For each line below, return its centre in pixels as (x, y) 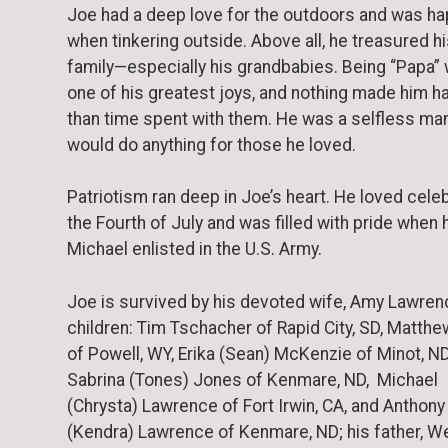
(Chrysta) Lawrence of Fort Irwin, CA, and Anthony (256, 405)
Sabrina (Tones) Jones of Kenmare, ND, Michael (252, 379)
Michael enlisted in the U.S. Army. (194, 249)
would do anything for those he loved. (211, 144)
